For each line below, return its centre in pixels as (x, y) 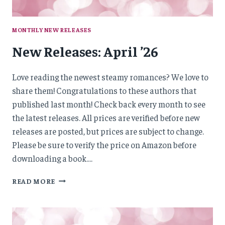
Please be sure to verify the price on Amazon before (104, 144)
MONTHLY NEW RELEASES (52, 30)
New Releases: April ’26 (85, 51)
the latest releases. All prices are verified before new (106, 117)
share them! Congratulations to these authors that (104, 90)
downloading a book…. (52, 158)
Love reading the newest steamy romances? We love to (110, 77)
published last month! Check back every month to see (109, 104)
